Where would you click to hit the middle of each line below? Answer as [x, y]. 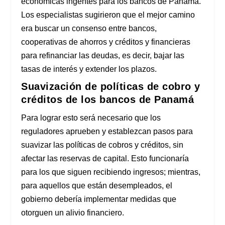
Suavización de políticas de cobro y [111, 87]
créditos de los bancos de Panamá [108, 100]
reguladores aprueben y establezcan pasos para [107, 132]
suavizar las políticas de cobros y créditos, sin [102, 145]
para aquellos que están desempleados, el [97, 186]
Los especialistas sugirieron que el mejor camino [108, 15]
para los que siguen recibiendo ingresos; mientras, [111, 172]
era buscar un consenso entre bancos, [89, 29]
